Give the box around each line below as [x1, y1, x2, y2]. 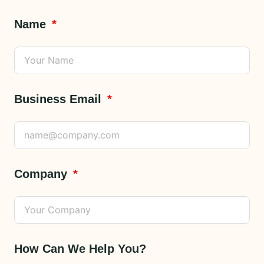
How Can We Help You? [14, 242, 146, 255]
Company [14, 167, 71, 180]
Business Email [14, 92, 105, 105]
